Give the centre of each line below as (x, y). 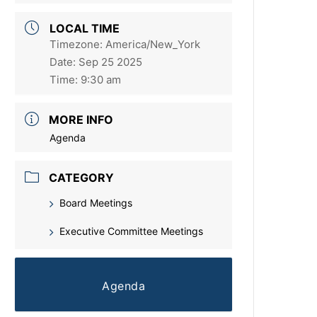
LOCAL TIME (85, 29)
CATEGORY (82, 178)
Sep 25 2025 (111, 62)
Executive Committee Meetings (132, 231)
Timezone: (78, 45)
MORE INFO (81, 120)
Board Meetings (96, 203)
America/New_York (153, 45)
